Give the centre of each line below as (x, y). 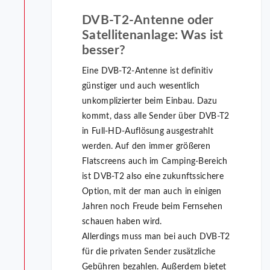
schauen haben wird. (122, 222)
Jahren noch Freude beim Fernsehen (152, 207)
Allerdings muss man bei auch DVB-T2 (156, 237)
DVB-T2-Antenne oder (148, 20)
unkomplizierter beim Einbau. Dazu (149, 102)
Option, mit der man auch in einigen (152, 192)
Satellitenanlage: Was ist (153, 36)
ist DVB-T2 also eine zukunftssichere (153, 177)
